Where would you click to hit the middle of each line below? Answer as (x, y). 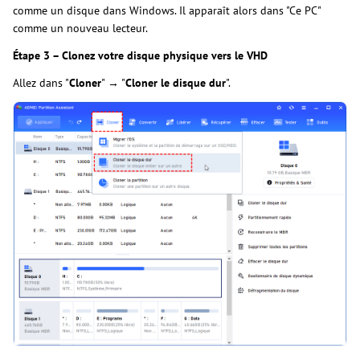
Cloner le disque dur (176, 83)
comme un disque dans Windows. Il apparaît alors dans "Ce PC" (167, 11)
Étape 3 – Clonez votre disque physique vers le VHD (140, 56)
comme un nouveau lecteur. (80, 29)
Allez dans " (41, 83)
